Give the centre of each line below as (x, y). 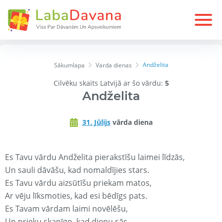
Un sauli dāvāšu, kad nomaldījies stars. (77, 170)
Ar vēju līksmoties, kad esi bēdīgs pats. (76, 196)
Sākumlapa (69, 65)
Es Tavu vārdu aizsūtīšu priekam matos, (78, 183)
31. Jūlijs (96, 122)
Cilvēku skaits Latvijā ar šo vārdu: (109, 83)
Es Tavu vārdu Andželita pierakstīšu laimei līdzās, (95, 157)
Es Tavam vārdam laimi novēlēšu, (66, 209)
